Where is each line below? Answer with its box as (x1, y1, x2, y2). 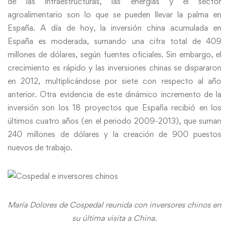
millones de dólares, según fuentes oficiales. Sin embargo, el (8, 49, 221, 59)
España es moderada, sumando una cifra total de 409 (8, 36, 221, 46)
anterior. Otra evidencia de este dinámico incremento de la (8, 89, 221, 99)
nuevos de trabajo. (8, 142, 73, 152)
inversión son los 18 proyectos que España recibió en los (8, 102, 221, 112)
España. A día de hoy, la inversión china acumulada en (8, 22, 221, 33)
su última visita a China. (72, 213, 157, 223)
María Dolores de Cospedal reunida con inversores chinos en (8, 199, 221, 210)
